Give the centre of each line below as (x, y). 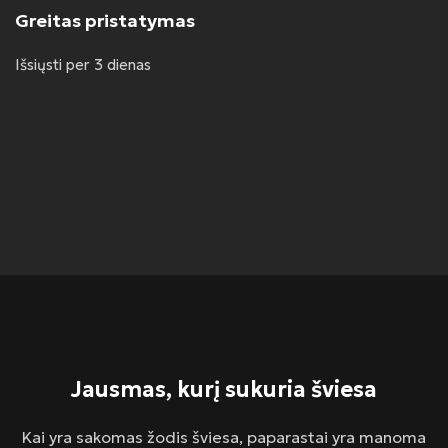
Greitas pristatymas (105, 20)
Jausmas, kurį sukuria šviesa (224, 390)
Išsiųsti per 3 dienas (83, 64)
